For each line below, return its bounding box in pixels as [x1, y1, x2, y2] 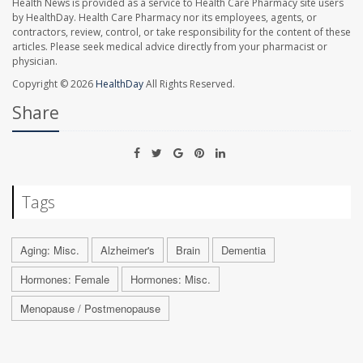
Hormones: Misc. [130, 271, 211, 288]
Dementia [221, 242, 266, 258]
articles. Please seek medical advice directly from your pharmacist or [12, 40, 327, 54]
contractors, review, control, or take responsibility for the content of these [12, 25, 351, 40]
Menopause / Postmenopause [20, 301, 160, 317]
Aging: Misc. [20, 242, 79, 258]
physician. [12, 54, 58, 69]
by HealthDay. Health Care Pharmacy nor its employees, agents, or [12, 11, 317, 25]
